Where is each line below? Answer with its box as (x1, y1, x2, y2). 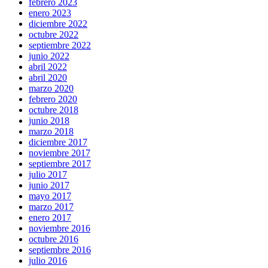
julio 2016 (29, 255, 67, 266)
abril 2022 (29, 62, 67, 72)
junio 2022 (29, 51, 69, 62)
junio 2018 (29, 115, 69, 126)
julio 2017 (29, 169, 67, 180)
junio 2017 (29, 180, 69, 191)
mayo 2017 (29, 191, 71, 202)
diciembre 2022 (29, 19, 87, 29)
